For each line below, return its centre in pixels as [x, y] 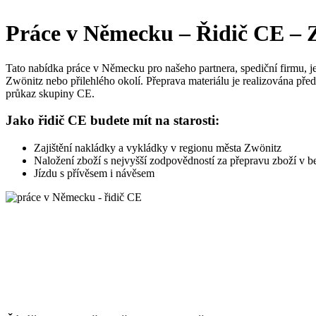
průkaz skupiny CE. [50, 93]
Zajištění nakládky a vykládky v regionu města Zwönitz [158, 148]
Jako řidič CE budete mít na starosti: [113, 121]
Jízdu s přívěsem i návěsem [94, 174]
